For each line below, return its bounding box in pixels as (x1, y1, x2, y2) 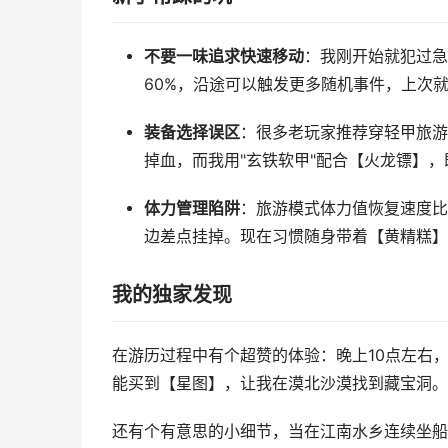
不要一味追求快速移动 (143, 47, 304, 66)
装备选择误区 (143, 123, 240, 142)
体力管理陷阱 (143, 199, 240, 218)
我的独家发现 (112, 283, 232, 307)
